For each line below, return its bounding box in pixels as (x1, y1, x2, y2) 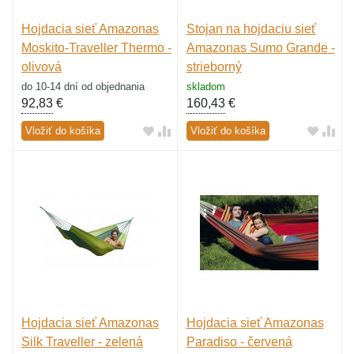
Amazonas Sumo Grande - (186, 40, 335, 55)
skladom (186, 80, 225, 92)
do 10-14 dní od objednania (21, 80, 145, 92)
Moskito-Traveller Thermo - (21, 40, 171, 55)
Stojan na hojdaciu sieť (186, 21, 316, 36)
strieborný (186, 59, 242, 73)
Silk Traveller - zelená (21, 335, 143, 349)
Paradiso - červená (186, 335, 292, 349)
